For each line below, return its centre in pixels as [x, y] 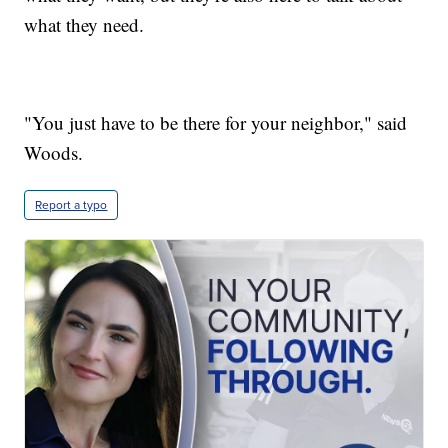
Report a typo [71, 204]
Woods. [54, 152]
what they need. [84, 24]
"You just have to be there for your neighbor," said [216, 122]
